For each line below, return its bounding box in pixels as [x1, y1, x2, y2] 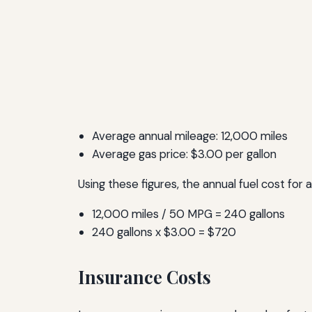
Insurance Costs [78, 265, 211, 288]
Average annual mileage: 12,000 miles [92, 128, 288, 144]
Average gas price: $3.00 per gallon [92, 146, 276, 162]
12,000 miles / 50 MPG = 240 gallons [92, 205, 285, 221]
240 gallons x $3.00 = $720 [92, 224, 236, 240]
